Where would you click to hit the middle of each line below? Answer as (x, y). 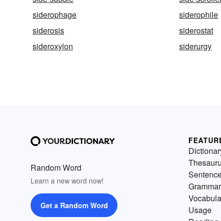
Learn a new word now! (67, 181)
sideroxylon (53, 46)
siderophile (199, 15)
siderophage (55, 15)
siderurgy (196, 46)
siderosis (48, 31)
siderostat (196, 31)
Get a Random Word (74, 205)
